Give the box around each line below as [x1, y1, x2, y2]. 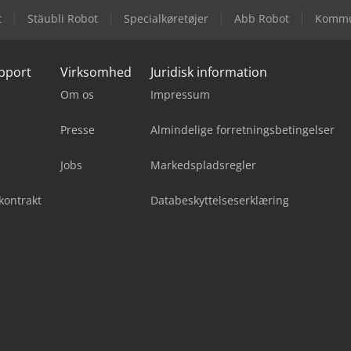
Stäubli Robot [27, 10, 98, 26]
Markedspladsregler [150, 157, 256, 172]
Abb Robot [234, 10, 289, 26]
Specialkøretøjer [124, 10, 208, 26]
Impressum [150, 86, 210, 102]
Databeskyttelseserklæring [150, 192, 289, 208]
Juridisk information [150, 63, 267, 81]
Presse [60, 121, 95, 137]
